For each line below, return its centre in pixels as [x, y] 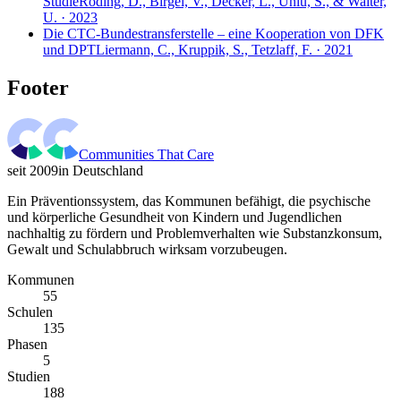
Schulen [30, 311]
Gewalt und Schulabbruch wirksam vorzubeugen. [147, 249]
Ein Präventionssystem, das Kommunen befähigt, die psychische [189, 200]
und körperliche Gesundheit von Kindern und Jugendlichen [175, 217]
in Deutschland [101, 170]
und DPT [69, 50]
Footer [38, 88]
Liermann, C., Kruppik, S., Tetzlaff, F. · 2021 [224, 50]
